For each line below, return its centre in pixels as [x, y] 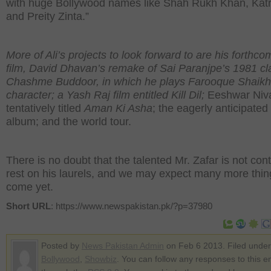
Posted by [61, 246]
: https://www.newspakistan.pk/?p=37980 [132, 206]
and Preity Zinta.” [47, 16]
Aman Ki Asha [118, 108]
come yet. [30, 187]
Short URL [28, 206]
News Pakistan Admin [123, 246]
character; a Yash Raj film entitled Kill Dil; [107, 95]
